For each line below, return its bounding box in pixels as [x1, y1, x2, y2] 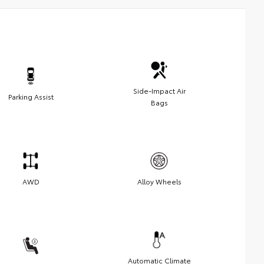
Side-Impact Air [133, 85, 186, 95]
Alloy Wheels [137, 176, 181, 186]
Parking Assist [8, 91, 54, 101]
